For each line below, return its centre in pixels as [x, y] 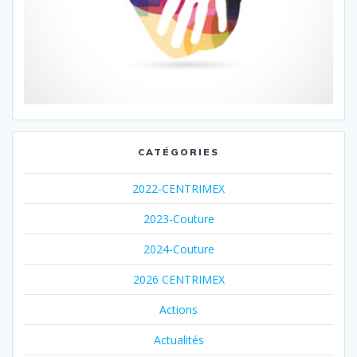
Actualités [178, 339]
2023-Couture [178, 218]
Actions [178, 309]
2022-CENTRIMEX [178, 188]
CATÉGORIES [178, 151]
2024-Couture [178, 249]
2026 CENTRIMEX [178, 279]
